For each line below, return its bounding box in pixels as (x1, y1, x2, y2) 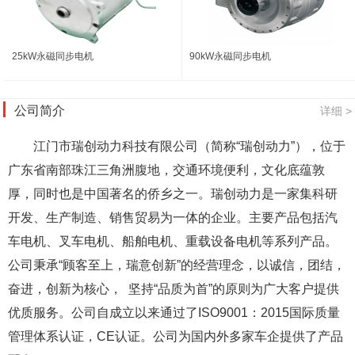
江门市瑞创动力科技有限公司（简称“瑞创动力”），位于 (33, 139, 345, 153)
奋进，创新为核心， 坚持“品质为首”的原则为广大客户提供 (8, 282, 339, 296)
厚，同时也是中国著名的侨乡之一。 (8, 187, 211, 200)
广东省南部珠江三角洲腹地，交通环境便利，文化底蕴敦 (8, 163, 325, 177)
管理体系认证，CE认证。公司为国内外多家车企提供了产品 (8, 330, 343, 343)
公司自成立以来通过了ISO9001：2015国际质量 (71, 306, 340, 319)
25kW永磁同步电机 (12, 51, 94, 62)
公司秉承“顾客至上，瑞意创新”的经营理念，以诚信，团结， (8, 258, 345, 272)
